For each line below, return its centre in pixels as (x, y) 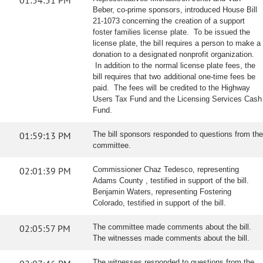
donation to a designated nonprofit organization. (174, 54)
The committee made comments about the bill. (172, 227)
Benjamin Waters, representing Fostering (162, 192)
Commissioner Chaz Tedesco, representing (166, 169)
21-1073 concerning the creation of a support (169, 21)
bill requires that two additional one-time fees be (174, 77)
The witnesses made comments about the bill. (171, 238)
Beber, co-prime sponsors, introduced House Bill (175, 10)
